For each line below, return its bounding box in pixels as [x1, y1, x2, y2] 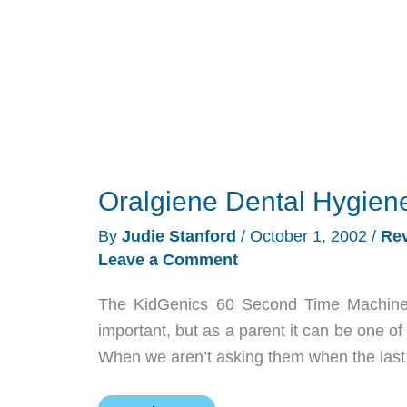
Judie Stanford [122, 226, 241, 245]
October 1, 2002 [250, 226, 367, 245]
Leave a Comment [98, 250, 238, 269]
